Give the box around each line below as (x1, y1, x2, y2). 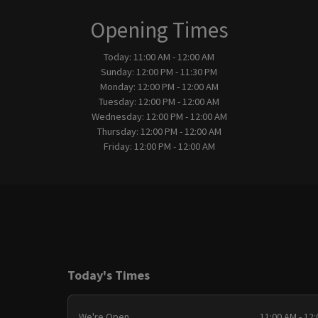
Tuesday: (99, 94, 138, 108)
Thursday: (97, 124, 141, 138)
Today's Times (67, 267, 150, 284)
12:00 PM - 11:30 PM (136, 65, 217, 78)
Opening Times (89, 15, 229, 43)
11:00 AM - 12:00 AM (133, 50, 214, 63)
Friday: (103, 139, 134, 153)
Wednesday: (91, 109, 146, 123)
